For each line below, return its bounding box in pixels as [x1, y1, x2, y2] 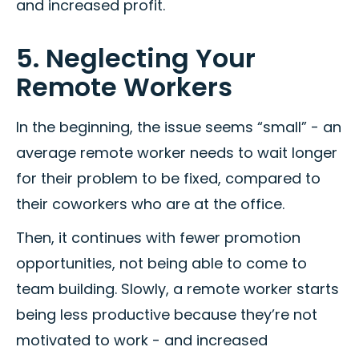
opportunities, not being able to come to [16, 253, 307, 274]
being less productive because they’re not [16, 305, 317, 325]
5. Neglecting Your [16, 40, 256, 77]
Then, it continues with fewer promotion [16, 228, 301, 248]
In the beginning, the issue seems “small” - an [16, 117, 341, 138]
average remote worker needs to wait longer [16, 143, 337, 163]
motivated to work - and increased [16, 330, 268, 351]
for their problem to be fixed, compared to [16, 168, 321, 189]
